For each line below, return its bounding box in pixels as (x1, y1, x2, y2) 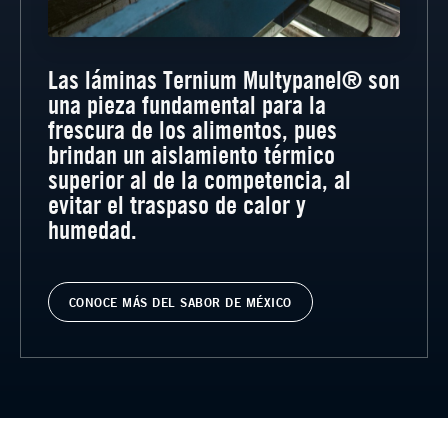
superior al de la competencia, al (47, 163, 351, 195)
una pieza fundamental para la (47, 88, 326, 120)
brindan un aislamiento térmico (47, 138, 335, 170)
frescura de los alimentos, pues (47, 113, 337, 145)
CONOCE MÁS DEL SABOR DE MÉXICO (68, 293, 292, 310)
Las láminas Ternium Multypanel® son (47, 63, 400, 95)
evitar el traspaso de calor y (47, 188, 306, 220)
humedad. (47, 213, 137, 245)
